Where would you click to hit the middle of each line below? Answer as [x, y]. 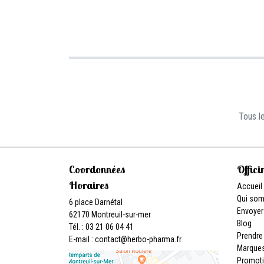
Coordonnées [97, 169]
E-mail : [82, 239]
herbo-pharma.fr [154, 239]
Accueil [250, 186]
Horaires [89, 185]
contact [108, 239]
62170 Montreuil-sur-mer [110, 214]
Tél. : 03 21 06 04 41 [101, 227]
